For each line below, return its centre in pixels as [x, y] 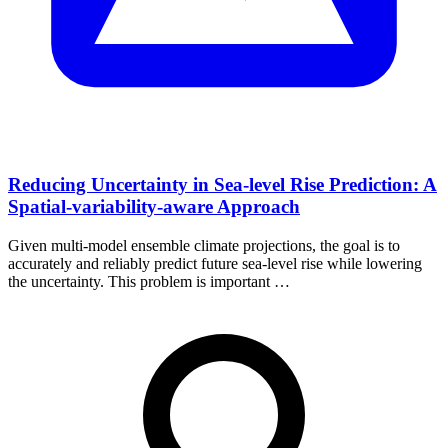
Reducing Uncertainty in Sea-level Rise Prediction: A [222, 185]
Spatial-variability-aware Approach [154, 207]
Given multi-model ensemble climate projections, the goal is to [204, 246]
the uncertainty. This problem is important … [149, 282]
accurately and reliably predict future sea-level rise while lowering [215, 264]
